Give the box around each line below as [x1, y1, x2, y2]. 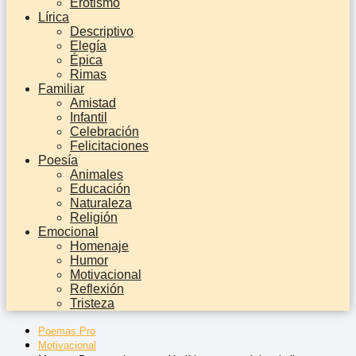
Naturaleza [70, 195, 132, 210]
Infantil [70, 110, 107, 124]
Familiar [38, 81, 84, 95]
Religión [70, 210, 118, 224]
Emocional [38, 224, 99, 238]
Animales [70, 167, 123, 181]
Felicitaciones [70, 138, 149, 153]
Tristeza [70, 296, 114, 310]
